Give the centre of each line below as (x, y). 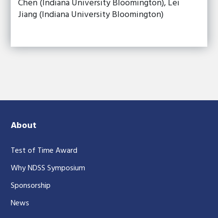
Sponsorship (31, 186)
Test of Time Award (44, 151)
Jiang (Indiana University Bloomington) (91, 15)
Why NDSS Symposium (48, 168)
